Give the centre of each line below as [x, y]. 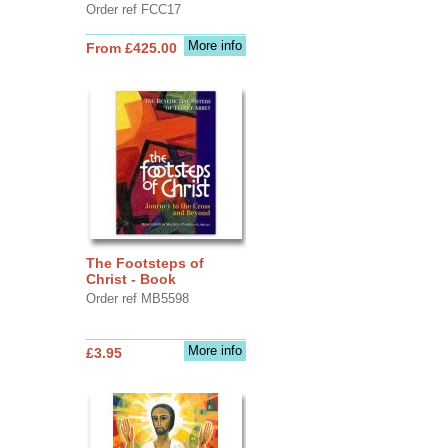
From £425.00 [131, 47]
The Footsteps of [144, 262]
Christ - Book [130, 278]
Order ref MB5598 [137, 298]
